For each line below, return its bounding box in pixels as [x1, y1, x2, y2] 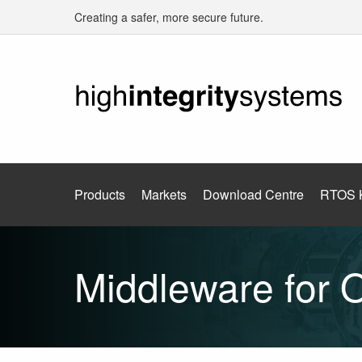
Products [74, 184, 125, 204]
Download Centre [203, 184, 304, 204]
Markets [141, 184, 187, 204]
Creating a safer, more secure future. [74, 9, 263, 25]
